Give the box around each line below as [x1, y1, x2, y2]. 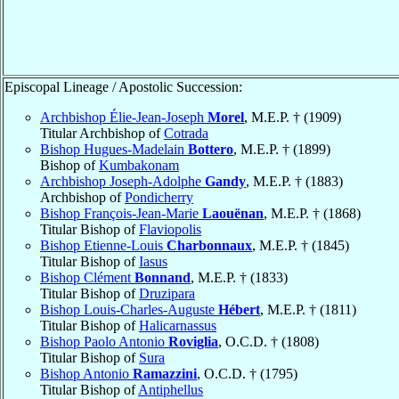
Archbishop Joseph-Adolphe [40, 173, 205, 189]
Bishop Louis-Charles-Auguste [40, 301, 218, 317]
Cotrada [164, 125, 208, 141]
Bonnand [134, 269, 191, 285]
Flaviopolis [139, 221, 201, 237]
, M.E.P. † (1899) [233, 141, 330, 157]
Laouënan [202, 205, 264, 221]
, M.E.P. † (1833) [191, 269, 288, 285]
